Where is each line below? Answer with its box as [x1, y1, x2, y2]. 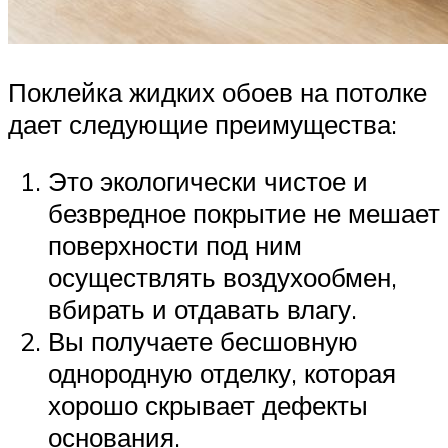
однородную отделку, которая [48, 357, 396, 390]
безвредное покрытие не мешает [48, 197, 440, 230]
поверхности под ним [48, 229, 302, 262]
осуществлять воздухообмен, [48, 261, 397, 294]
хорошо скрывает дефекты [48, 389, 368, 422]
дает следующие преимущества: [8, 107, 397, 140]
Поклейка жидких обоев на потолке [8, 75, 427, 108]
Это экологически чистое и [48, 165, 368, 198]
